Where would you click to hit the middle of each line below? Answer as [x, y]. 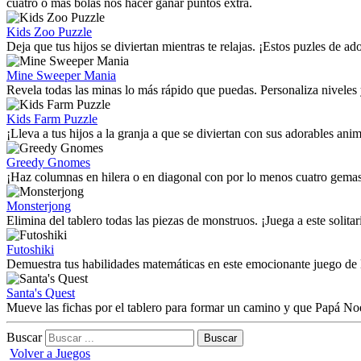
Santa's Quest [41, 293]
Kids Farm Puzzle [52, 119]
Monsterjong [39, 206]
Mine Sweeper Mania [61, 75]
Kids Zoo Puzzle [49, 32]
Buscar [24, 337]
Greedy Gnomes [48, 162]
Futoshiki [30, 249]
